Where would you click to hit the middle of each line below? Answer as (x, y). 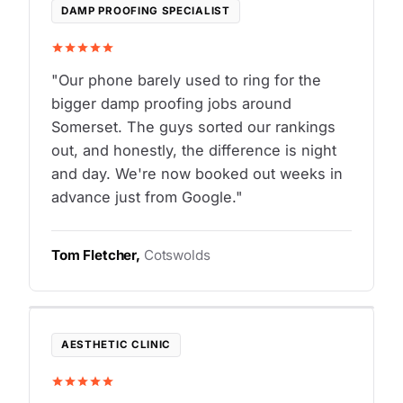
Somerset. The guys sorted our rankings (193, 127)
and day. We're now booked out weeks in (197, 174)
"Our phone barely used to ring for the (186, 81)
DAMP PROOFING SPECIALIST (146, 11)
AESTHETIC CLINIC (116, 345)
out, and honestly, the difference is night (194, 151)
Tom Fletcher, (98, 255)
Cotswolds (177, 255)
